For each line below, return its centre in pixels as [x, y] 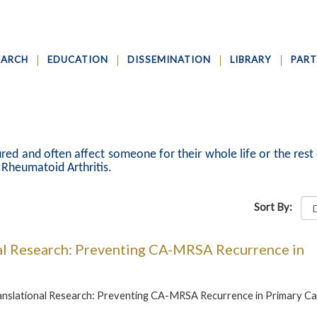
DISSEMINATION [169, 59]
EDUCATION [78, 59]
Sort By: [276, 207]
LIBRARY [251, 59]
